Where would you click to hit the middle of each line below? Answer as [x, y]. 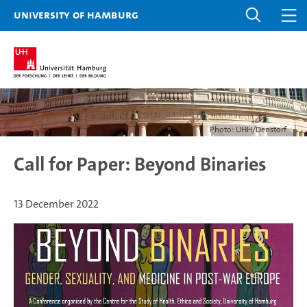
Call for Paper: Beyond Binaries [140, 164]
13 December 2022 [56, 204]
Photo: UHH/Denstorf [248, 130]
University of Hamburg [76, 14]
